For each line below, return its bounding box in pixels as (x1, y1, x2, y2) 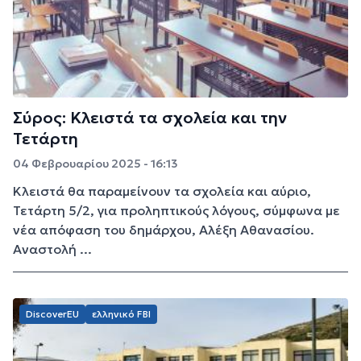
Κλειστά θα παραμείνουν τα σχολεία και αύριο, (13, 182, 311, 199)
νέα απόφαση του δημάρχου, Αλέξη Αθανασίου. (13, 221, 314, 238)
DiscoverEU (26, 307, 79, 320)
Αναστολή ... (13, 240, 92, 257)
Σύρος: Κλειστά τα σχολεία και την (13, 106, 287, 128)
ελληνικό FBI (92, 307, 151, 320)
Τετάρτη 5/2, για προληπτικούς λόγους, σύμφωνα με (13, 201, 340, 218)
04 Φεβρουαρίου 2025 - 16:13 (13, 156, 178, 171)
